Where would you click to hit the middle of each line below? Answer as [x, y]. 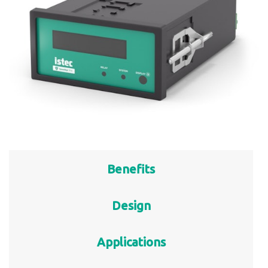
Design [131, 205]
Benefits [131, 169]
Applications [131, 242]
